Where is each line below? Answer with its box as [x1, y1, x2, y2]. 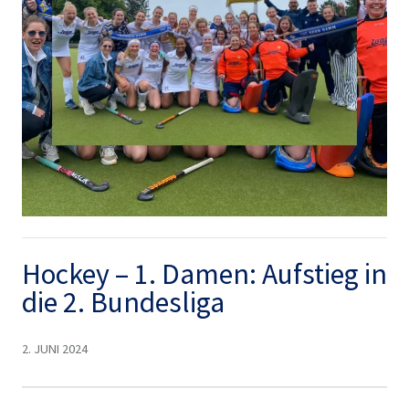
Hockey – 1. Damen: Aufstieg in [21, 256, 387, 293]
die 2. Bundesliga [21, 284, 225, 321]
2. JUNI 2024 [21, 340, 88, 357]
